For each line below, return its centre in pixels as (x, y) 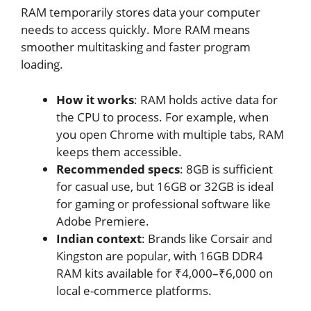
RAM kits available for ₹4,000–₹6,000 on (165, 273)
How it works (95, 99)
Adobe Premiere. (103, 221)
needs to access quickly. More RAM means (135, 30)
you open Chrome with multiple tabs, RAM (170, 134)
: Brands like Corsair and (207, 238)
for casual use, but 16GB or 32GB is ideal (165, 186)
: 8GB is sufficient (226, 169)
